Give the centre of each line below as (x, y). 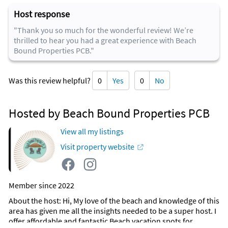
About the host (34, 201)
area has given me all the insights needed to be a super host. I (112, 211)
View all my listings (92, 132)
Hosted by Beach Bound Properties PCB (109, 113)
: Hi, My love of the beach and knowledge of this (139, 201)
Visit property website (97, 147)
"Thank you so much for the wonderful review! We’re (104, 30)
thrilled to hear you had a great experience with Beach (105, 40)
